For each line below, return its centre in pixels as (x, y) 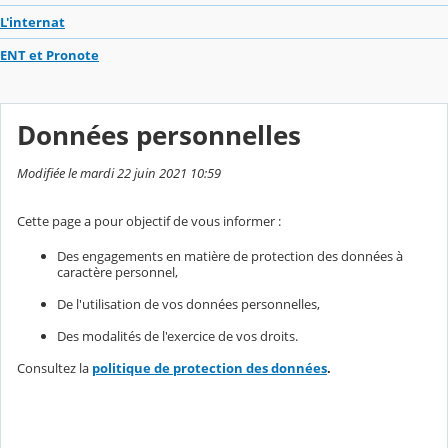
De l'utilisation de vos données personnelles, (188, 304)
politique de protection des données (209, 368)
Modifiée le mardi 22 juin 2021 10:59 (119, 173)
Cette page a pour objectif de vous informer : (149, 221)
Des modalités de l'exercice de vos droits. (177, 336)
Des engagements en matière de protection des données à (230, 256)
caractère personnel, (117, 272)
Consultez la (54, 368)
